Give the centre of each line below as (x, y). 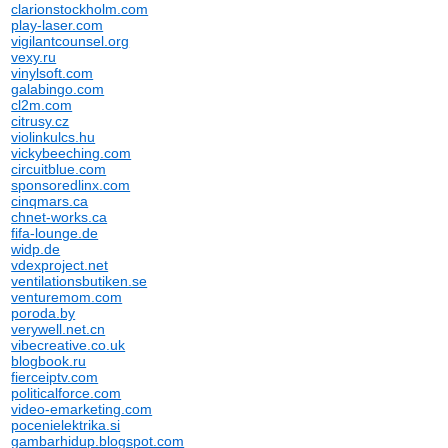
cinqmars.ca (50, 201)
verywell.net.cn (58, 329)
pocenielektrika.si (66, 425)
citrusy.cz (40, 121)
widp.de (36, 249)
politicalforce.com (66, 393)
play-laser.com (57, 25)
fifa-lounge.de (55, 233)
